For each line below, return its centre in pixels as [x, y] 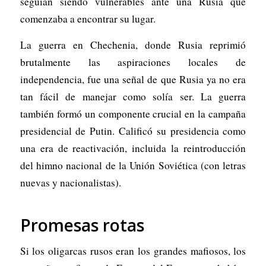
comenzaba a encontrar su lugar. [88, 19]
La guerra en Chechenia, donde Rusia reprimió [133, 45]
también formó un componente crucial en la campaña [133, 113]
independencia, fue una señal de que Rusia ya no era [133, 79]
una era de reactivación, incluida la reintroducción [133, 148]
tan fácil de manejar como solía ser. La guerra [133, 96]
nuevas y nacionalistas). [70, 182]
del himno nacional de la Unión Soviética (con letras [133, 165]
